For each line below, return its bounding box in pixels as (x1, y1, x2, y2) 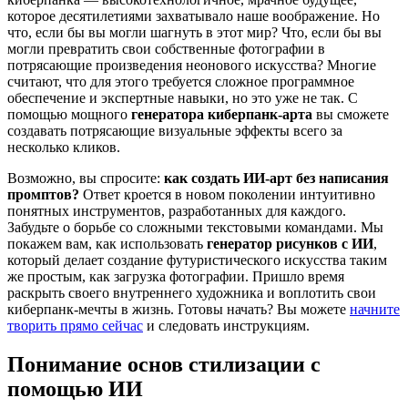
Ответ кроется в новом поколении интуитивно (79, 187, 375, 203)
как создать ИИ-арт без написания (164, 170, 389, 187)
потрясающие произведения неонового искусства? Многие (7, 57, 376, 74)
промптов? (7, 187, 79, 203)
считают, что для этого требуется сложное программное (7, 74, 354, 90)
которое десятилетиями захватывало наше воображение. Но (7, 8, 380, 25)
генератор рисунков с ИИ (207, 236, 373, 252)
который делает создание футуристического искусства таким (7, 252, 387, 269)
